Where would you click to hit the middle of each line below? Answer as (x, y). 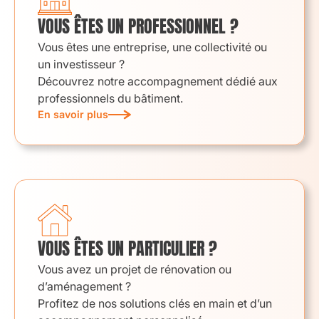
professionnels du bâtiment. (110, 98)
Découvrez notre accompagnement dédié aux (158, 81)
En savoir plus (73, 114)
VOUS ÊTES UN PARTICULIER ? (127, 249)
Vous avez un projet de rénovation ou (135, 269)
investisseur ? (89, 64)
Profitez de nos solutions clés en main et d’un (155, 303)
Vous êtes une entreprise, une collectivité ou (152, 47)
